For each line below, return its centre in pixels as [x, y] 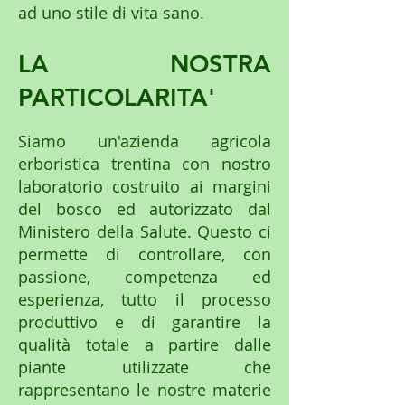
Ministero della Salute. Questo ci [145, 232]
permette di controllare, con [145, 254]
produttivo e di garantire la [145, 322]
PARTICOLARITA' [117, 98]
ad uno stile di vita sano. [113, 13]
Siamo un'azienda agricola [145, 141]
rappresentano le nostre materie [145, 390]
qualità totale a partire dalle [145, 345]
